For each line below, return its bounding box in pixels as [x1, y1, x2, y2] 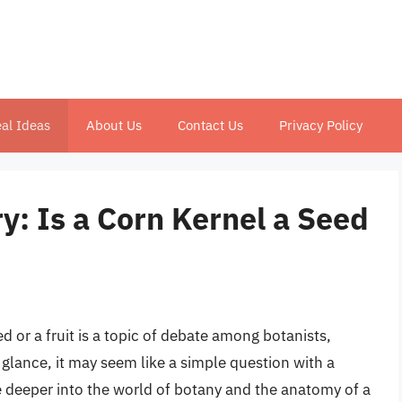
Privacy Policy [279, 117, 363, 134]
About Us [86, 117, 142, 134]
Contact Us [178, 117, 243, 134]
